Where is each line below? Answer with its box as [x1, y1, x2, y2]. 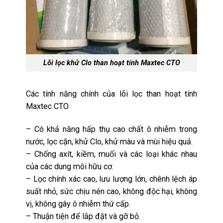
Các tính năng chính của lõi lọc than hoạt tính [26, 89, 197, 99]
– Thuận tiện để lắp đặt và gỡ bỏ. [26, 212, 141, 222]
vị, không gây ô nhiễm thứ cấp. [26, 199, 131, 209]
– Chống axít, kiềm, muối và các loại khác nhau [26, 149, 197, 159]
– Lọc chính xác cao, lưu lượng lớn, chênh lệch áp [26, 174, 197, 184]
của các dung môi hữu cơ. [26, 162, 114, 172]
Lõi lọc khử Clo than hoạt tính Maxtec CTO [43, 58, 180, 67]
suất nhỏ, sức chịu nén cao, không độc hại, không [26, 187, 197, 197]
